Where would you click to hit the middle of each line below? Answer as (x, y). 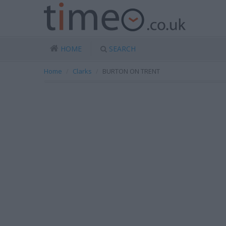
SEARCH (122, 49)
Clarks (82, 71)
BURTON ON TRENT (131, 71)
